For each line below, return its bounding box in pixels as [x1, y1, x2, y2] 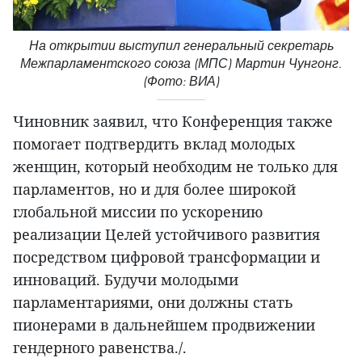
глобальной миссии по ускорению [13, 202, 263, 222]
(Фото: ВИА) [142, 74, 220, 90]
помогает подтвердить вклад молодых [13, 134, 295, 154]
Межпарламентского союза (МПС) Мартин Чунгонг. [20, 56, 342, 72]
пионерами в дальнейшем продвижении [13, 315, 315, 335]
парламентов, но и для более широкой [13, 179, 296, 200]
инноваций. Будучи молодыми [13, 270, 238, 290]
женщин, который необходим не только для [13, 157, 338, 177]
